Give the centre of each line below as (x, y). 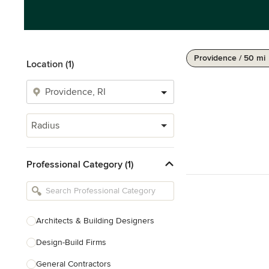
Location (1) (50, 64)
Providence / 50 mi (230, 58)
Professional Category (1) (80, 164)
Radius (45, 125)
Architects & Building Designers (95, 221)
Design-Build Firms (71, 242)
